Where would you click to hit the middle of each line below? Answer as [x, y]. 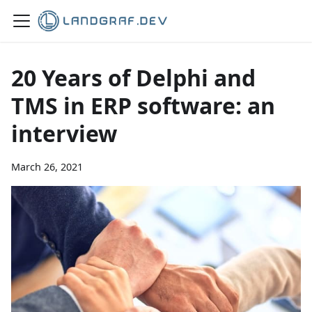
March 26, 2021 [47, 167]
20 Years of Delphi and [133, 78]
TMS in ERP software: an [143, 106]
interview [64, 133]
